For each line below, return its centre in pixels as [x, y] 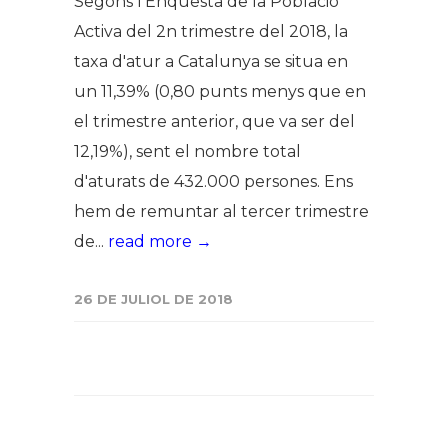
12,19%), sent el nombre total [187, 151]
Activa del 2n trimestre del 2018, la [211, 31]
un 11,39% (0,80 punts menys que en [220, 91]
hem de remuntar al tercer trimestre [221, 211]
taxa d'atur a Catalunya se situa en [211, 61]
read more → [160, 241]
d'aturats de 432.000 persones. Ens [213, 181]
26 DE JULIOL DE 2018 [153, 298]
